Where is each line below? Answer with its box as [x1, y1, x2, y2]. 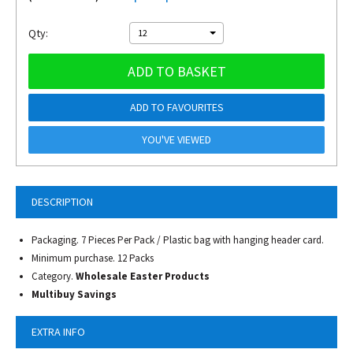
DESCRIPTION [32, 195, 93, 209]
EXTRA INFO [32, 325, 85, 339]
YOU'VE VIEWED [142, 132, 211, 147]
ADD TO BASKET [127, 62, 226, 80]
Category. [32, 269, 76, 283]
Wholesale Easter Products [76, 269, 210, 283]
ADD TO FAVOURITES [129, 100, 224, 114]
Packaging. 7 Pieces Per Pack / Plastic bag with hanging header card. [32, 233, 324, 247]
